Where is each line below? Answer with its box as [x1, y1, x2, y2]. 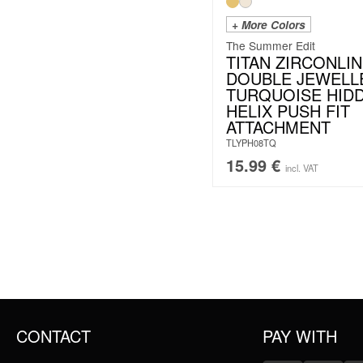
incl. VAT [285, 161, 318, 175]
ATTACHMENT [226, 115, 331, 139]
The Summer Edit [226, 37, 315, 54]
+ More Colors [232, 17, 305, 33]
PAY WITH [263, 324, 338, 348]
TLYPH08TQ [226, 136, 276, 150]
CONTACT [16, 324, 91, 348]
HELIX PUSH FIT [226, 99, 350, 123]
